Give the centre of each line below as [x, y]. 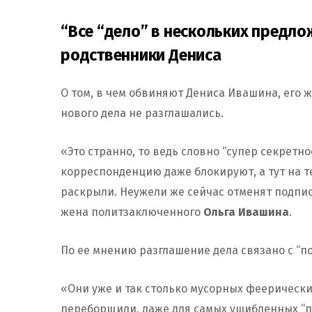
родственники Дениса [141, 55]
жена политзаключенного [132, 212]
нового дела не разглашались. [142, 113]
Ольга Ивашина [246, 212]
